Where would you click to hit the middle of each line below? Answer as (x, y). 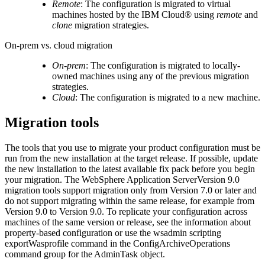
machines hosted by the (97, 15)
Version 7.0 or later (205, 190)
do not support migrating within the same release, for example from (130, 201)
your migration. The (43, 180)
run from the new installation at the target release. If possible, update (131, 159)
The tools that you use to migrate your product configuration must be (132, 148)
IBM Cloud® (167, 15)
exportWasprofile (37, 244)
